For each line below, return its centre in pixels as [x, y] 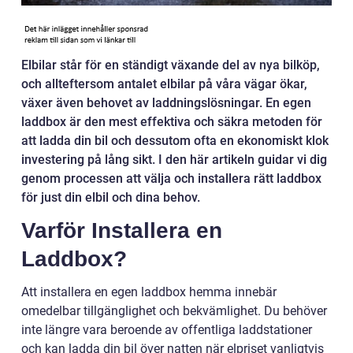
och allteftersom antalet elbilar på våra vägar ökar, [164, 84]
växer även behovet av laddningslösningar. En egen [166, 103]
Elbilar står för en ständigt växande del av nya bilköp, [171, 65]
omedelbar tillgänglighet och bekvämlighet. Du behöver [174, 311]
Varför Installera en [122, 231]
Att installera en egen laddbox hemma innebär [149, 292]
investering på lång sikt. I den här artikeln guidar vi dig [174, 160]
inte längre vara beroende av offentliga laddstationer [167, 330]
